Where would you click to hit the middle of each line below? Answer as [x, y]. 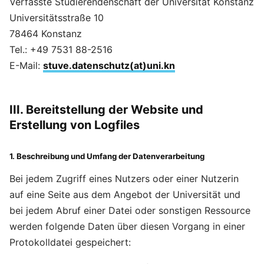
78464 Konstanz [46, 34]
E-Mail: [26, 65]
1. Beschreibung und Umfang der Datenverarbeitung [107, 156]
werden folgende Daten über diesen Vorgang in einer [127, 226]
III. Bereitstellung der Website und [106, 110]
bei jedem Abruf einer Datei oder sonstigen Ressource [130, 210]
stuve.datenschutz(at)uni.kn [109, 65]
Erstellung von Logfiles [75, 125]
